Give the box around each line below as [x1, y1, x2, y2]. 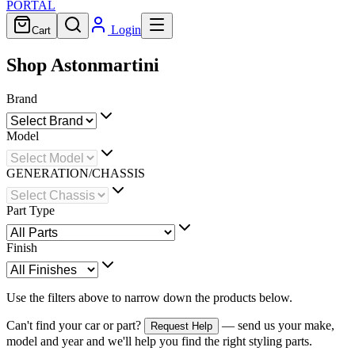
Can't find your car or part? [6, 318, 141, 332]
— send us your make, [222, 318, 334, 332]
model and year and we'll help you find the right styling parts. [6, 334, 312, 348]
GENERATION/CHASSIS [6, 166, 145, 180]
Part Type [6, 203, 55, 217]
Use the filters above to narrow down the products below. [6, 290, 292, 304]
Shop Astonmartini [6, 54, 159, 75]
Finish [6, 240, 37, 254]
